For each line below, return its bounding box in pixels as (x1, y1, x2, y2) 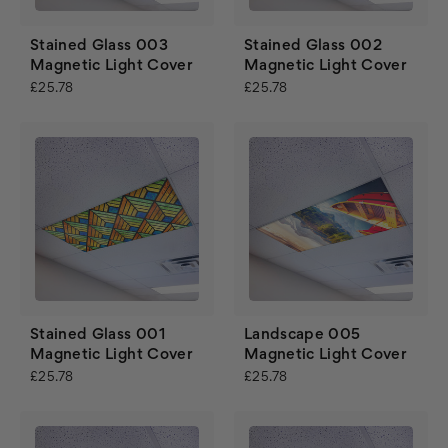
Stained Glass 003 (30, 38, 168, 53)
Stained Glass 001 (30, 327, 165, 342)
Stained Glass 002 (244, 38, 382, 53)
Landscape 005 (244, 327, 361, 342)
